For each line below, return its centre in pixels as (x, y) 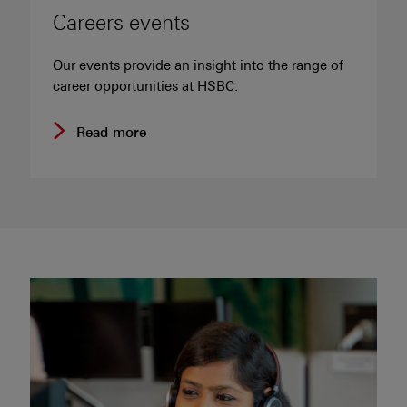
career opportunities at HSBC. (145, 86)
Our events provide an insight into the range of (198, 65)
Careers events (121, 23)
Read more (111, 132)
